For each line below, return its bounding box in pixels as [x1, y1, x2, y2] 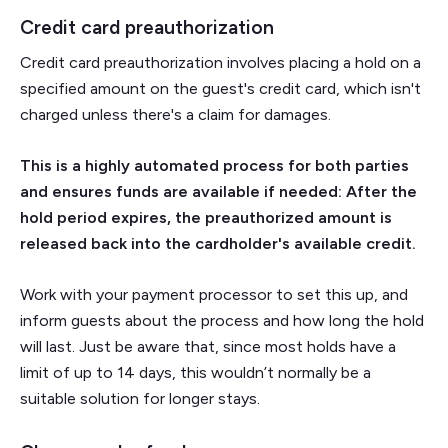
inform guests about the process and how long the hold [20, 310, 424, 330]
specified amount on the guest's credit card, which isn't [20, 78, 421, 98]
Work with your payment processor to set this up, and [20, 284, 408, 304]
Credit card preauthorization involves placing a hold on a [20, 52, 421, 72]
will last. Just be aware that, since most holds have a [20, 336, 396, 356]
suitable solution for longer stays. [20, 388, 260, 408]
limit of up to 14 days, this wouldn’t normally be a [20, 362, 371, 382]
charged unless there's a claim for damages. [20, 104, 335, 124]
